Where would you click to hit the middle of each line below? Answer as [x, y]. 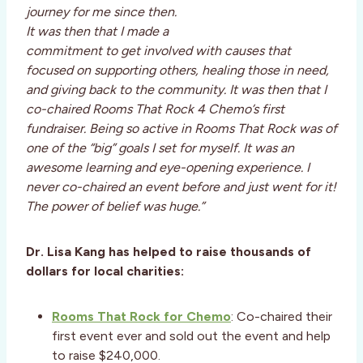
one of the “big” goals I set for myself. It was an [160, 148]
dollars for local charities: [105, 271]
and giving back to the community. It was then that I [176, 90]
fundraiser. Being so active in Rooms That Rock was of [181, 129]
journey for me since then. [101, 12]
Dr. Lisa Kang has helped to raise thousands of [169, 252]
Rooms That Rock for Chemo [141, 317]
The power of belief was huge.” [115, 207]
